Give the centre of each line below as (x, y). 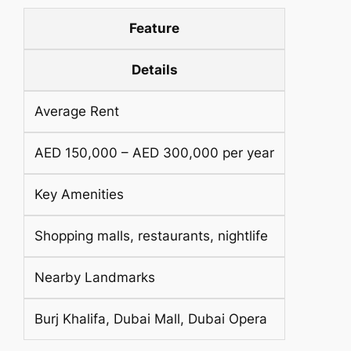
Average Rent (76, 112)
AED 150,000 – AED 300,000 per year (154, 153)
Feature (155, 29)
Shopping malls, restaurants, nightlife (151, 236)
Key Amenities (79, 195)
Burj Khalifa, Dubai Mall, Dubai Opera (150, 319)
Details (154, 70)
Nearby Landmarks (94, 278)
